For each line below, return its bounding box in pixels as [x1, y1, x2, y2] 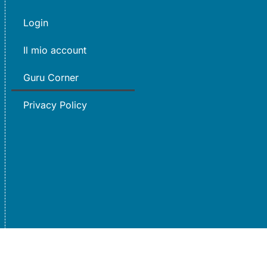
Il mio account [23, 44, 87, 56]
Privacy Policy [23, 98, 88, 111]
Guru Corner [23, 71, 79, 83]
